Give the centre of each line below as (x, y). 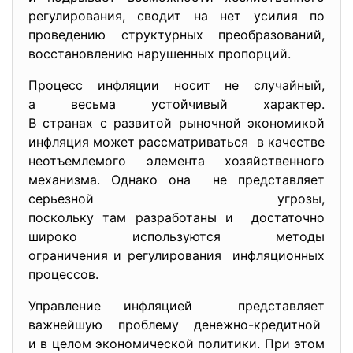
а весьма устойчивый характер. (176, 104)
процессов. (63, 274)
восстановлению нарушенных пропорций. (160, 54)
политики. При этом (262, 344)
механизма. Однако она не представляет (176, 180)
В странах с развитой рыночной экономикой (176, 123)
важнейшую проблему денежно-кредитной (176, 325)
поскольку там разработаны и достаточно (176, 217)
